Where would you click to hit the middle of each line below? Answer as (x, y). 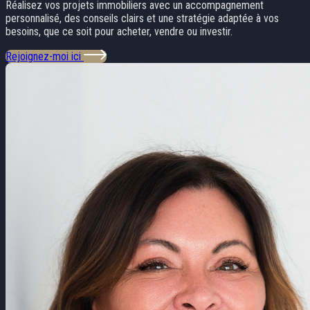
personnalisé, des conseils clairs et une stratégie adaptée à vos (142, 19)
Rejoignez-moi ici (45, 57)
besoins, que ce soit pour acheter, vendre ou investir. (119, 32)
